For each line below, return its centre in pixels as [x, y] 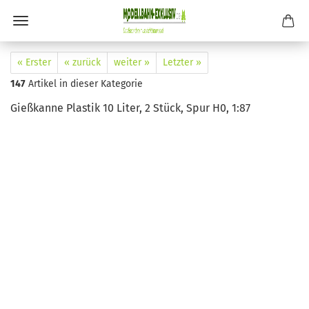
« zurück [82, 62]
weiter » [132, 62]
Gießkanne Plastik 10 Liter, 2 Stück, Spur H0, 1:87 [130, 108]
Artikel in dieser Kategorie [84, 84]
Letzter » [182, 62]
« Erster [34, 62]
